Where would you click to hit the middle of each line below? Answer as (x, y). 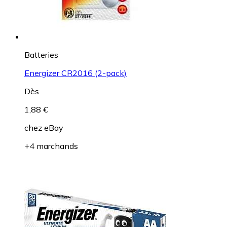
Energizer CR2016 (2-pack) (75, 73)
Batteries (41, 55)
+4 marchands (51, 146)
